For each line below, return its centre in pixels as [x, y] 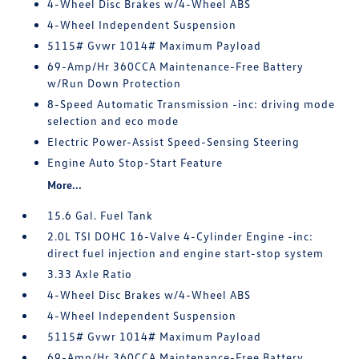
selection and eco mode [113, 121]
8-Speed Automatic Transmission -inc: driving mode [192, 104]
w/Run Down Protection [115, 83]
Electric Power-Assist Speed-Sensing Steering [174, 141]
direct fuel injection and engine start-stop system [186, 253]
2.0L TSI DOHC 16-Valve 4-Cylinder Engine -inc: [181, 236]
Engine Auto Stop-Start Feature [135, 162]
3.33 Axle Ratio [90, 274]
